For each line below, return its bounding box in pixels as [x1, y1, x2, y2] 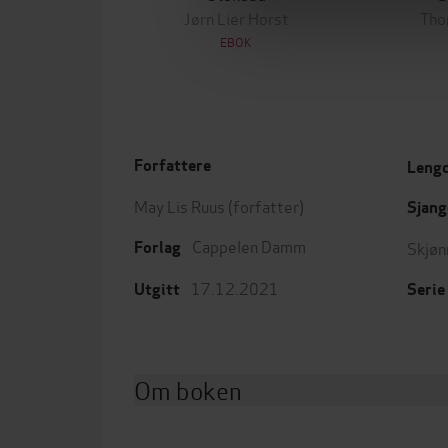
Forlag [134, 236, 181, 258]
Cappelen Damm [192, 233, 306, 257]
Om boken [134, 371, 242, 407]
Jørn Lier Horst [183, 5, 289, 29]
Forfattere [134, 154, 211, 176]
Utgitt [134, 278, 180, 300]
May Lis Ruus [134, 193, 225, 217]
